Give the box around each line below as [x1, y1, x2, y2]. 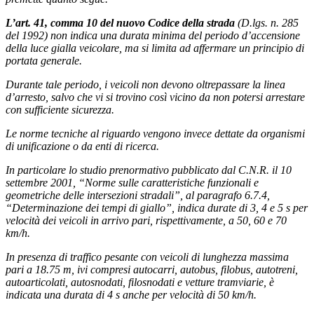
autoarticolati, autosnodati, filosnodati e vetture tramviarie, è [6, 275, 274, 288]
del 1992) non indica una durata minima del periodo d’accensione [6, 29, 300, 41]
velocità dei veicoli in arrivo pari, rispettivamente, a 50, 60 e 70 [6, 214, 287, 226]
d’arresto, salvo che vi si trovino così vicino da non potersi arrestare [6, 90, 305, 103]
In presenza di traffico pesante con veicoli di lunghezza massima [6, 250, 289, 263]
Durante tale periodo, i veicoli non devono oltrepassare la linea [6, 78, 285, 90]
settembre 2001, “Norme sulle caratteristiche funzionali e [6, 176, 259, 189]
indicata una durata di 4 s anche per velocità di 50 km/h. [6, 288, 257, 301]
